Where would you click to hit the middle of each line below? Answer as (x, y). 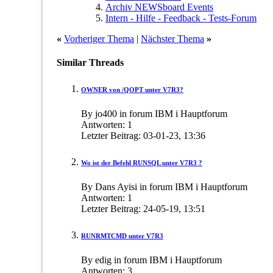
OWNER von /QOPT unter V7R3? (132, 89)
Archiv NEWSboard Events (159, 7)
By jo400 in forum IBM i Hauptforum (154, 113)
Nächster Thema (172, 38)
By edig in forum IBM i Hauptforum (151, 260)
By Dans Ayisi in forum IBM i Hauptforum (164, 186)
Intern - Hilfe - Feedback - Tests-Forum (181, 18)
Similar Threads (90, 62)
